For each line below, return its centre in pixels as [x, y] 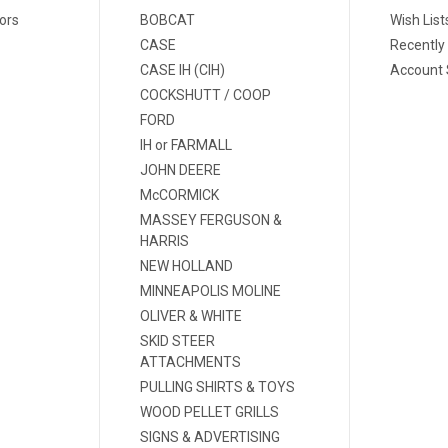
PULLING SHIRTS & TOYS [218, 386]
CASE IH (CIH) [183, 69]
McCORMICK [180, 194]
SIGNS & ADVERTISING [210, 436]
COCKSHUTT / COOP [206, 94]
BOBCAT [168, 19]
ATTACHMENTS [191, 361]
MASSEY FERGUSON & [211, 219]
